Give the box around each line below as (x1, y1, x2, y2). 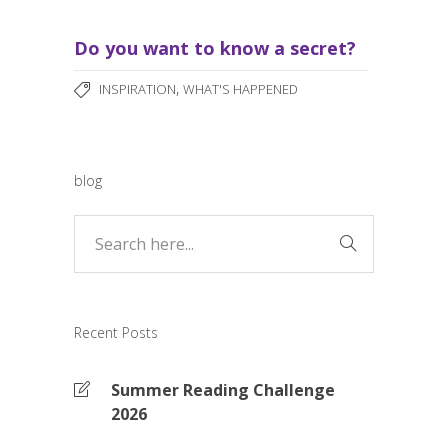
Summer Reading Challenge (111, 379, 335, 402)
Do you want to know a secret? (74, 36, 356, 61)
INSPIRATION (99, 80, 176, 99)
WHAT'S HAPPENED (183, 80, 298, 99)
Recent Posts (74, 323, 158, 343)
